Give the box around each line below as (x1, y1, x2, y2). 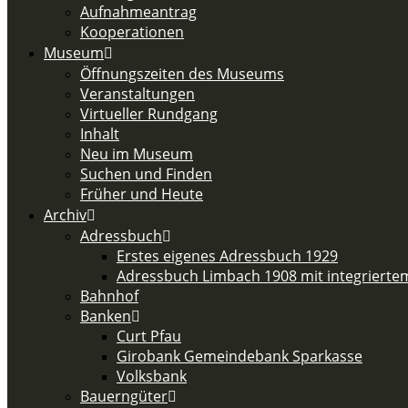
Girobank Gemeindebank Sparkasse (117, 346, 362, 366)
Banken (80, 306, 131, 326)
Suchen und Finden (80, 164, 212, 184)
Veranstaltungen (80, 84, 195, 104)
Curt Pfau (117, 326, 181, 346)
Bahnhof (80, 286, 138, 306)
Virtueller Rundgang (80, 104, 218, 124)
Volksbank (117, 366, 187, 386)
